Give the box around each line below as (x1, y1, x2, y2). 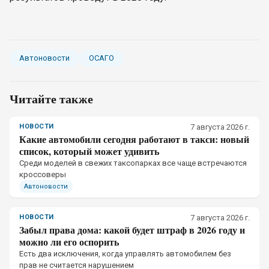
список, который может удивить (19, 144, 159, 158)
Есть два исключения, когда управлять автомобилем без (19, 249, 231, 258)
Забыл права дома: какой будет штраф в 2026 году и (19, 223, 245, 237)
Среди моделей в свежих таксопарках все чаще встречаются (19, 159, 247, 168)
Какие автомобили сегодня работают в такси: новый (19, 132, 249, 146)
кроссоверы (19, 170, 66, 179)
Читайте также (10, 90, 93, 107)
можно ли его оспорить (19, 235, 119, 249)
